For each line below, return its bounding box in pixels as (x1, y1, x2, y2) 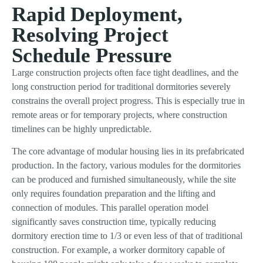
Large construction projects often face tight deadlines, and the (12, 67, 238, 77)
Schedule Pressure (12, 43, 172, 67)
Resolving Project (12, 23, 168, 46)
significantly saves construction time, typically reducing (12, 217, 216, 227)
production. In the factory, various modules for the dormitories (12, 160, 241, 171)
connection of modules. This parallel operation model (12, 203, 208, 213)
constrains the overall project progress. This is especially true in (12, 95, 245, 106)
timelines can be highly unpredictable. (12, 123, 151, 134)
